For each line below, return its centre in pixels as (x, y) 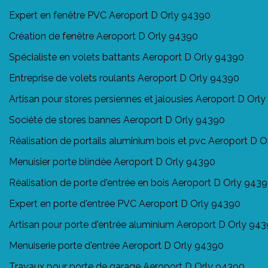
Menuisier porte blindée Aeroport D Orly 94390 (112, 162)
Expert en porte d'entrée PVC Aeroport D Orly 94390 (125, 203)
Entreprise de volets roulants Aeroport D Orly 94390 (124, 78)
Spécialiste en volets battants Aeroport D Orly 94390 (127, 57)
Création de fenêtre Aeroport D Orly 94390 (103, 36)
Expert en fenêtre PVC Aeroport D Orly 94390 (110, 15)
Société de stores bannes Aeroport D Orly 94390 (117, 120)
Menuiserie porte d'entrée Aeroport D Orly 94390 (116, 245)
